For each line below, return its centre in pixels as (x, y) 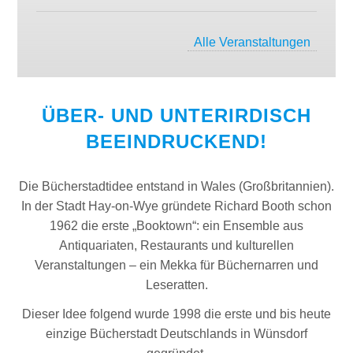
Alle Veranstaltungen (252, 42)
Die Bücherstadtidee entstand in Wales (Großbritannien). (176, 186)
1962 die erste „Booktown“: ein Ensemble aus (176, 225)
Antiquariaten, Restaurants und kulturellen (176, 245)
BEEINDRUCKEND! (176, 141)
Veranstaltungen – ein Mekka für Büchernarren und (176, 265)
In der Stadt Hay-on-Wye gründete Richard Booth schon (176, 206)
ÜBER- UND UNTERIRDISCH (176, 115)
